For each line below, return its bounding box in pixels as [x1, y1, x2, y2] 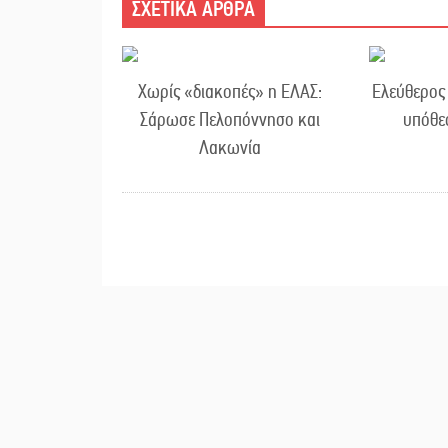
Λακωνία [199, 136, 262, 160]
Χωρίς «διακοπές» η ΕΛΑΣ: [138, 80, 323, 104]
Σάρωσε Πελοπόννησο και [140, 108, 321, 132]
